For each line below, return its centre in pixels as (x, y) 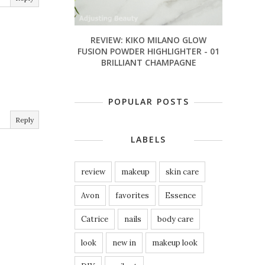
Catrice (95, 219)
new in (124, 243)
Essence (180, 196)
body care (175, 219)
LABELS (148, 140)
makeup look (175, 243)
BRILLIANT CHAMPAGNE (148, 63)
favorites (132, 196)
